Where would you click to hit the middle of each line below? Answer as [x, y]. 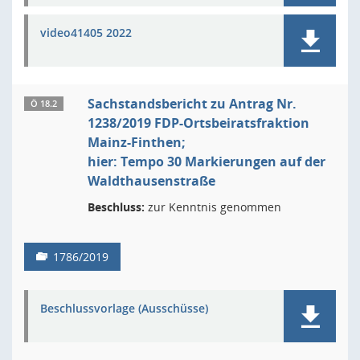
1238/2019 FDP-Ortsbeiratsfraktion [198, 123]
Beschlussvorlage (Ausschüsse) [124, 308]
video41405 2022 [86, 33]
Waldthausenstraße [151, 181]
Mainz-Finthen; [137, 142]
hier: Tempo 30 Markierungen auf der [207, 162]
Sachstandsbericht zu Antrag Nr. [192, 104]
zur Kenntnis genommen [213, 207]
